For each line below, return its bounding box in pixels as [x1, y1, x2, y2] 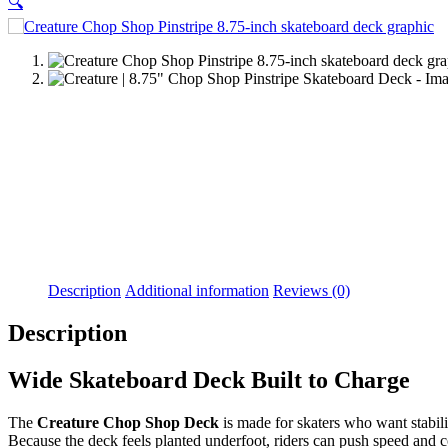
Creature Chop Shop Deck [37, 413, 219, 431]
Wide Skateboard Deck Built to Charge [8, 366, 410, 393]
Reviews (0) [273, 281, 350, 299]
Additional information [125, 281, 269, 299]
